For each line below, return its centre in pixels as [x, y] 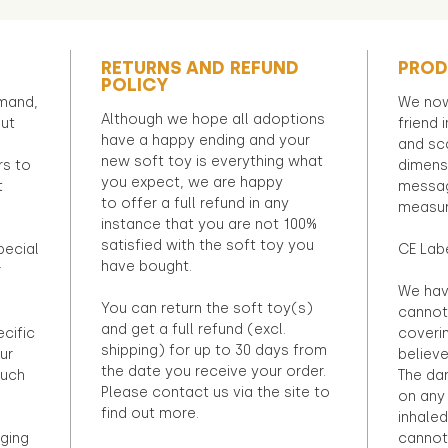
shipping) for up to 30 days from [214, 350]
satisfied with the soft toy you [207, 245]
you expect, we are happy [192, 182]
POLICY [134, 84]
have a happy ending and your [205, 140]
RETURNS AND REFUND [200, 67]
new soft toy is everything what [212, 161]
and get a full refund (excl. [193, 329]
